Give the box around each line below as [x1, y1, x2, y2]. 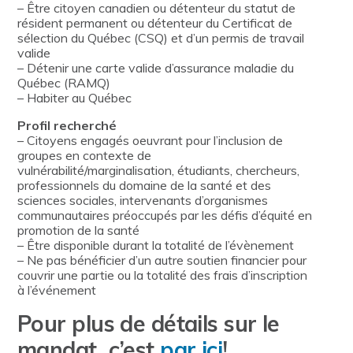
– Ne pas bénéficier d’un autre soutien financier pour [17, 252, 307, 269]
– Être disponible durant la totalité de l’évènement [17, 237, 294, 254]
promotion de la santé [17, 222, 139, 239]
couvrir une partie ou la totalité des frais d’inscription [17, 267, 307, 284]
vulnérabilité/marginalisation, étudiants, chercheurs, [17, 162, 299, 179]
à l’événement [17, 282, 96, 299]
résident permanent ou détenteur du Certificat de [17, 15, 292, 32]
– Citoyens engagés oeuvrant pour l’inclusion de [17, 132, 283, 149]
